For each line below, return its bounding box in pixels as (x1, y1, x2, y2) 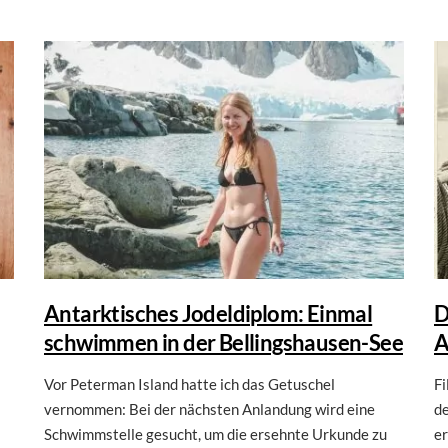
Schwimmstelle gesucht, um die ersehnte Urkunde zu (44, 424, 387, 443)
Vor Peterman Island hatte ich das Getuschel (44, 374, 335, 393)
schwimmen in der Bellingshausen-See (44, 328, 403, 356)
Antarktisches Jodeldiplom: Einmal (44, 299, 373, 327)
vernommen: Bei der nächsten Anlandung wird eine (44, 399, 375, 418)
